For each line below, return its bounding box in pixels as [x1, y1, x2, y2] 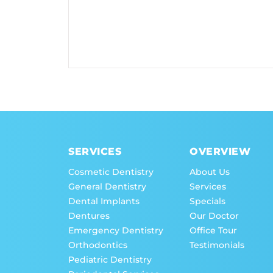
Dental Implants [68, 196, 140, 207]
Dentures [68, 210, 110, 222]
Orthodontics [68, 239, 127, 251]
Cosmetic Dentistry [68, 166, 154, 178]
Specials [190, 196, 226, 207]
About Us [190, 166, 230, 178]
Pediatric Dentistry [68, 254, 152, 266]
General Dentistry [68, 181, 146, 193]
